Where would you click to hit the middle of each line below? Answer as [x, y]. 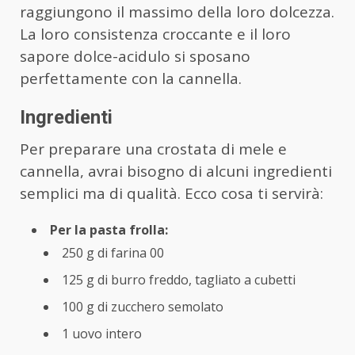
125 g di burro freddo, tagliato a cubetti [179, 280]
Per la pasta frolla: [109, 230]
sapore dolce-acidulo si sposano [135, 57]
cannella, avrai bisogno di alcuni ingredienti [176, 172]
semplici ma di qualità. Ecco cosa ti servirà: [172, 194]
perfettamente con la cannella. [131, 79]
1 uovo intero [102, 334]
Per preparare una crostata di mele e [153, 149]
